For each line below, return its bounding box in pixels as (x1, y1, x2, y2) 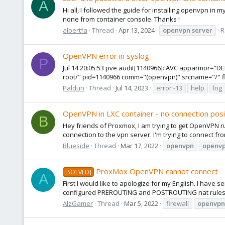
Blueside (63, 141, 89, 150)
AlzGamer (63, 198, 93, 208)
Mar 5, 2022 (124, 198, 158, 208)
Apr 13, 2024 (119, 25, 155, 35)
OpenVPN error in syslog (63, 51, 149, 61)
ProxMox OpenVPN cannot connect (96, 166, 218, 177)
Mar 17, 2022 (121, 141, 158, 150)
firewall (166, 198, 189, 208)
